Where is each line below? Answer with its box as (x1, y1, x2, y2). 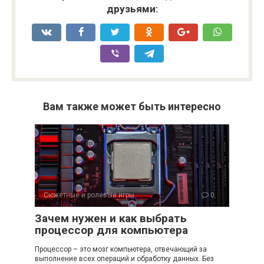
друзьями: (106, 2, 158, 15)
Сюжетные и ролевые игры (44, 190, 134, 199)
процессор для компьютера (35, 223, 188, 237)
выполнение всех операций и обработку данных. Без (35, 254, 214, 263)
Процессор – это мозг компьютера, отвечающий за (35, 245, 207, 253)
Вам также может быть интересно (43, 100, 221, 113)
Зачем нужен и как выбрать (35, 211, 187, 225)
